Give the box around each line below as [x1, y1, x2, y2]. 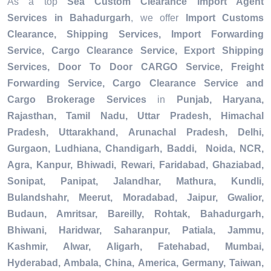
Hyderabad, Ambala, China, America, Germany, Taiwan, [7, 258, 264, 269]
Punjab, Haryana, [176, 94, 264, 105]
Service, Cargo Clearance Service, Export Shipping [7, 45, 264, 56]
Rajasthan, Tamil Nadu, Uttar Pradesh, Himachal [7, 111, 264, 122]
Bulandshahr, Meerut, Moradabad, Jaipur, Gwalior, [7, 192, 264, 203]
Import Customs [185, 13, 264, 24]
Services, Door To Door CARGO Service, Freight [7, 62, 264, 73]
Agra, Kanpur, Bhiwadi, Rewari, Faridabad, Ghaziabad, [7, 160, 264, 171]
